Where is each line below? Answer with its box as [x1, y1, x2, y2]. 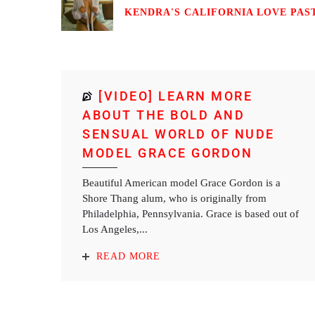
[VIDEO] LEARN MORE [98, 89, 252, 103]
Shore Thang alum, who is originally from [82, 193, 266, 204]
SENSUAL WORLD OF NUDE [82, 127, 275, 141]
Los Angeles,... [82, 224, 148, 235]
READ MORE [96, 251, 160, 262]
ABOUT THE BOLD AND [82, 108, 245, 122]
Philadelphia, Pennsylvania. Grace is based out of [82, 208, 299, 219]
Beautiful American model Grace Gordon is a [82, 177, 281, 188]
